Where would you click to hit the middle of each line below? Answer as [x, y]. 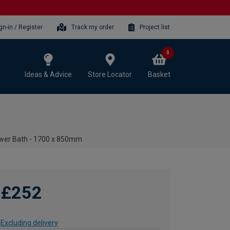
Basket [159, 74]
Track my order [93, 27]
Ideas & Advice [48, 74]
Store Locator [110, 74]
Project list [155, 27]
